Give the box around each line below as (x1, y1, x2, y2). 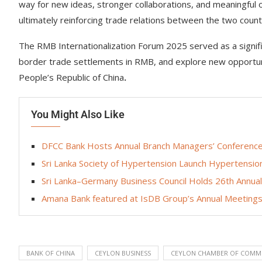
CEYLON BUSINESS (95, 249, 151, 258)
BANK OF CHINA (26, 249, 75, 258)
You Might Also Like (31, 108, 125, 121)
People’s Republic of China (19, 71, 124, 84)
